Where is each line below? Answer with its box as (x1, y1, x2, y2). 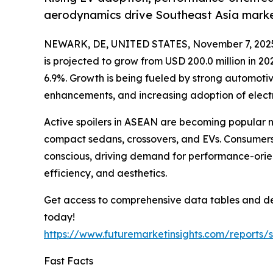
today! (44, 210, 75, 223)
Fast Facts (44, 254, 93, 267)
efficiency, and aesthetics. (44, 166, 167, 179)
